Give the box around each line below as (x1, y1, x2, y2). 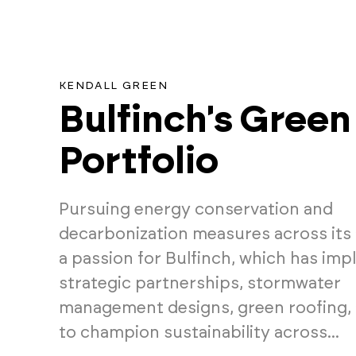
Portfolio (58, 142, 219, 180)
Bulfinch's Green (58, 101, 351, 139)
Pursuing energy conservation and (58, 200, 333, 218)
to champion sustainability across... (58, 323, 339, 341)
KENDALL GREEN (58, 79, 168, 91)
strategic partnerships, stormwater (58, 274, 341, 292)
